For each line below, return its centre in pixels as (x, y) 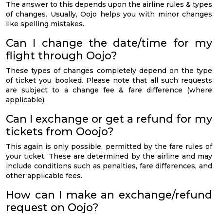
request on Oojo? (52, 207)
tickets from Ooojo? (60, 131)
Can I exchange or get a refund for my (109, 118)
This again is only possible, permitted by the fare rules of (109, 146)
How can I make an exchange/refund (109, 194)
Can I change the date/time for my (109, 43)
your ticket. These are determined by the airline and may (109, 156)
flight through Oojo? (62, 55)
